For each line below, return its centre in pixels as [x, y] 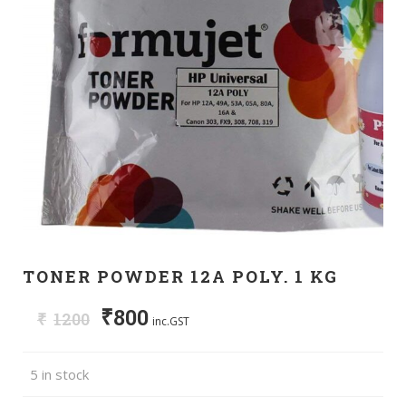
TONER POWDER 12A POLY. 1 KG [180, 276]
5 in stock [59, 374]
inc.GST [171, 321]
